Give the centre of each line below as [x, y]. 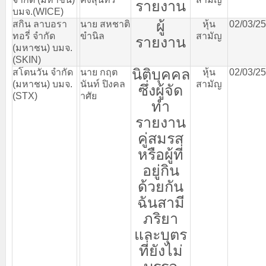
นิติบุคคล [161, 74]
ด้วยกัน [161, 186]
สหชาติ [115, 24]
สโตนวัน [30, 72]
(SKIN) [27, 60]
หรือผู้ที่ [161, 154]
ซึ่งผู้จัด [161, 90]
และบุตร [161, 235]
